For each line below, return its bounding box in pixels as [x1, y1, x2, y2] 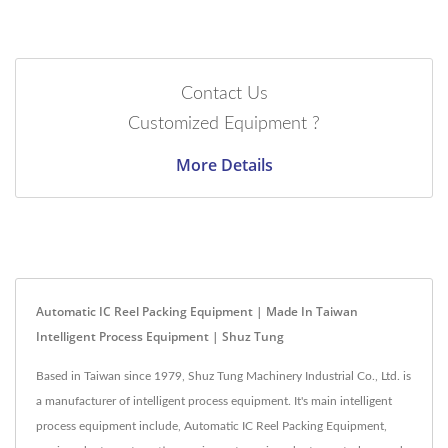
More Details [175, 153, 273, 176]
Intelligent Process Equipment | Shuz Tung [36, 327, 284, 345]
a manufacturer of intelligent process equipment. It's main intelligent [36, 394, 392, 407]
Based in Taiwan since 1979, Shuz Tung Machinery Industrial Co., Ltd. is [36, 369, 411, 382]
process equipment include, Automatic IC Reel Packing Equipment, [36, 419, 387, 432]
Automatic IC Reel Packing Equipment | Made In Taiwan [36, 302, 358, 320]
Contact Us [180, 84, 268, 103]
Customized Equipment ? [128, 114, 320, 133]
